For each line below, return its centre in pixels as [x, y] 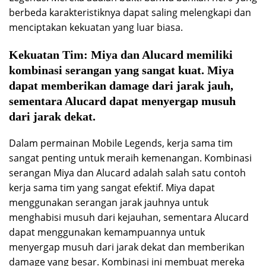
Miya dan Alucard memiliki [160, 55]
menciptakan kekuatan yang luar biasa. [96, 28]
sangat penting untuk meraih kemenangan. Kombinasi [130, 158]
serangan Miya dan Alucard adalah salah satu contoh [127, 173]
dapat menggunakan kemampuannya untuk [107, 232]
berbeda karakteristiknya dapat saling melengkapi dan [130, 13]
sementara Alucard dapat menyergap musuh [122, 101]
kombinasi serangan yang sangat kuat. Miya [121, 70]
